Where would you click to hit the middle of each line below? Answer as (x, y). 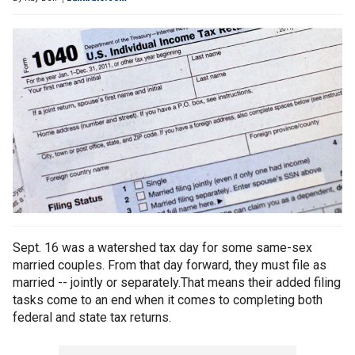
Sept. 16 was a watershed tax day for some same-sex (162, 248)
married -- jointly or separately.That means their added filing (177, 283)
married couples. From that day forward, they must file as (170, 265)
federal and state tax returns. (92, 318)
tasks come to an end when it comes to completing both (168, 300)
